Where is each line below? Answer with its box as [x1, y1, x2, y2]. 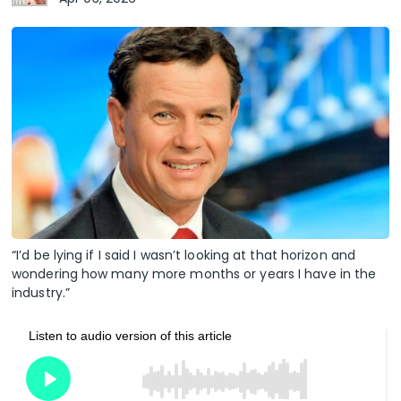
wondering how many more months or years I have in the [12, 265, 377, 284]
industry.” [12, 284, 70, 303]
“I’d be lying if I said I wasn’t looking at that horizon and [12, 246, 356, 265]
